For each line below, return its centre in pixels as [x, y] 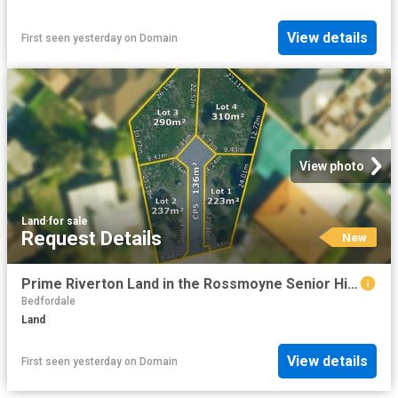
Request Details [92, 238]
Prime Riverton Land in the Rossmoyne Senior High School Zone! [353, 283]
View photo [332, 166]
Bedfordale [48, 301]
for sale [68, 221]
